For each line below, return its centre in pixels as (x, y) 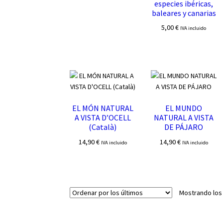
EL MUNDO (184, 108)
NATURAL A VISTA (184, 118)
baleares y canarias (184, 13)
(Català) (103, 127)
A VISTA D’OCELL (103, 118)
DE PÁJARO (184, 127)
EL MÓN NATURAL (103, 108)
